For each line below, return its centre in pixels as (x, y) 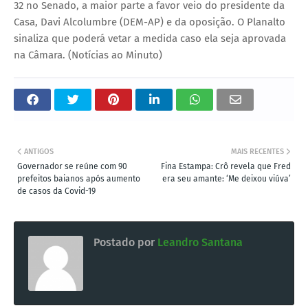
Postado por (124, 242)
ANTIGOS (39, 151)
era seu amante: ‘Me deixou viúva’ (227, 178)
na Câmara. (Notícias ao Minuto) (88, 55)
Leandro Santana (199, 242)
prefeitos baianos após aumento (79, 178)
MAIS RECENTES (257, 151)
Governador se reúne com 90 (72, 166)
